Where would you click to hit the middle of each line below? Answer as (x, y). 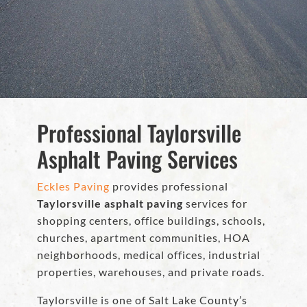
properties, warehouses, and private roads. (151, 272)
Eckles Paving (73, 186)
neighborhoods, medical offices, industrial (149, 255)
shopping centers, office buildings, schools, (151, 221)
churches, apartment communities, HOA (144, 238)
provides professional (169, 186)
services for (215, 204)
